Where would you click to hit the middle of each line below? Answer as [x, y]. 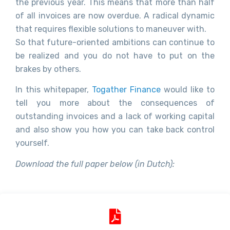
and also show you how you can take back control [115, 130]
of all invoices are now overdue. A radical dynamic [115, 15]
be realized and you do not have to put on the [115, 55]
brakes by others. [48, 69]
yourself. [32, 143]
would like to [188, 90]
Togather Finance [126, 90]
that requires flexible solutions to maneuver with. [111, 29]
